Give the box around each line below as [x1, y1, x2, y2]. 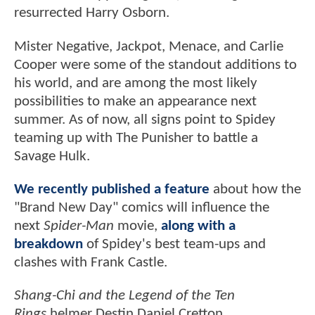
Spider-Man [44, 219, 114, 234]
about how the [210, 182, 301, 198]
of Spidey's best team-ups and [83, 237, 266, 252]
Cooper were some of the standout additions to [14, 57, 297, 72]
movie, [114, 219, 161, 234]
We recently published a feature [14, 182, 210, 198]
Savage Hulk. [14, 148, 94, 164]
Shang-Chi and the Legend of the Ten [14, 288, 235, 304]
